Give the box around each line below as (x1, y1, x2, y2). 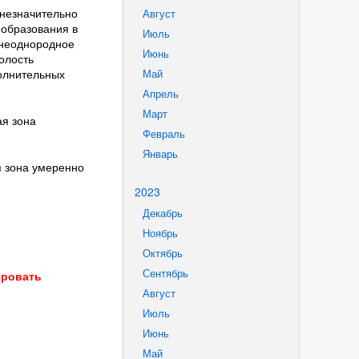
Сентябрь (142, 266, 188, 280)
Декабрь (142, 206, 183, 220)
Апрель (142, 87, 179, 101)
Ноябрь (142, 226, 178, 240)
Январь (142, 147, 178, 161)
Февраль (142, 127, 185, 141)
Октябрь (142, 246, 183, 260)
